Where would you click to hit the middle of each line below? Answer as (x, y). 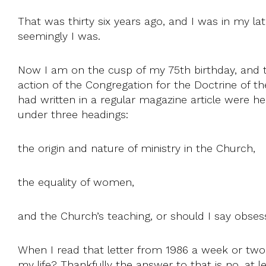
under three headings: (73, 114)
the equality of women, (76, 182)
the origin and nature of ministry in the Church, (137, 148)
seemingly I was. (61, 36)
